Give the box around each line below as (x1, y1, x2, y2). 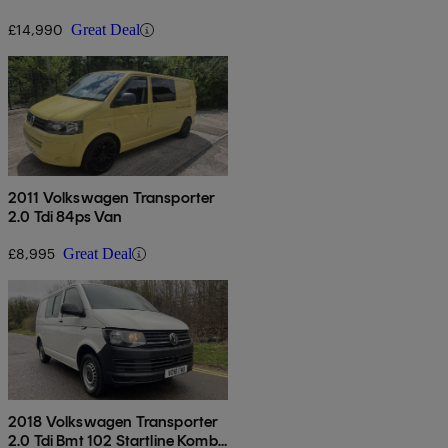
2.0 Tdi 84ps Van (8, 207, 123, 227)
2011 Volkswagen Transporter (8, 188, 216, 208)
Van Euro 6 (8, 2, 85, 22)
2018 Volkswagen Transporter (8, 412, 219, 432)
